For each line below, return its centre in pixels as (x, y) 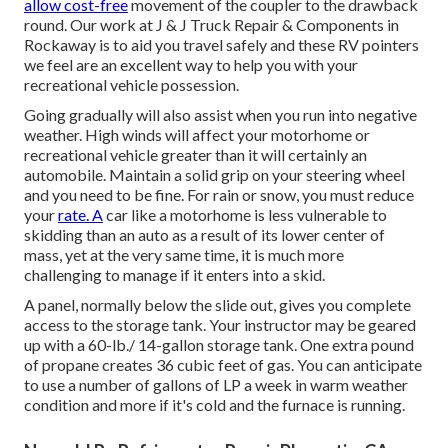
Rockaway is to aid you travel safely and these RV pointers (221, 45)
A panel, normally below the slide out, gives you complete (217, 305)
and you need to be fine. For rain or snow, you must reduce (219, 195)
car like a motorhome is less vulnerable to (245, 215)
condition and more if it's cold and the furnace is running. (214, 405)
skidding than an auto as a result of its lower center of (204, 235)
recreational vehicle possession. (131, 85)
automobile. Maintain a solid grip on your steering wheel (214, 175)
